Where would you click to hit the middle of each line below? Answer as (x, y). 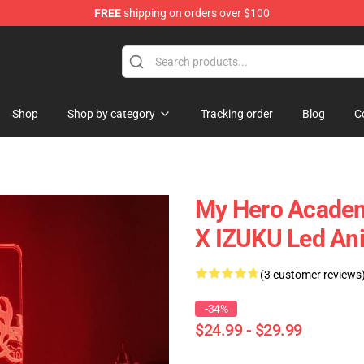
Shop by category (111, 114)
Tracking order (237, 114)
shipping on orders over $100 (195, 13)
